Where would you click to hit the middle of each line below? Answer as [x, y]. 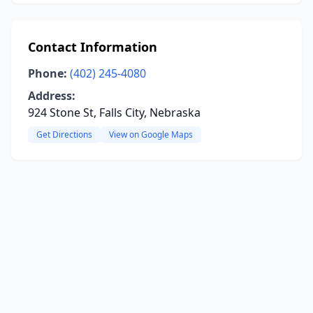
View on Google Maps [151, 134]
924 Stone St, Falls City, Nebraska [114, 112]
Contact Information [93, 47]
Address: [52, 96]
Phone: [48, 73]
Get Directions [64, 134]
